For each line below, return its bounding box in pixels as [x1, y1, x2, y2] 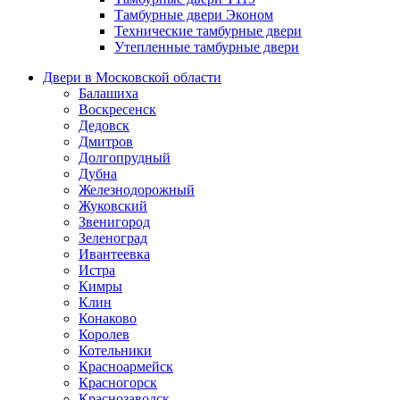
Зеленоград [79, 230, 147, 246]
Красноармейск [79, 359, 173, 375]
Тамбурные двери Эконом [114, 7, 273, 23]
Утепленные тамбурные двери [114, 39, 299, 55]
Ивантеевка [79, 246, 150, 262]
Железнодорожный [79, 182, 195, 198]
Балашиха [79, 86, 138, 102]
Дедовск [79, 118, 129, 134]
